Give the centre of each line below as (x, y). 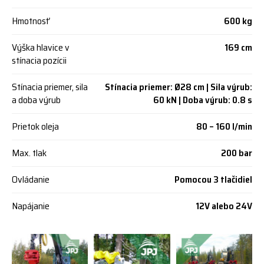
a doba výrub (36, 100)
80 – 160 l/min (224, 126)
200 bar (237, 153)
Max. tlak (29, 153)
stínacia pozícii (39, 60)
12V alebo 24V (224, 206)
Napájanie (31, 206)
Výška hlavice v (41, 47)
